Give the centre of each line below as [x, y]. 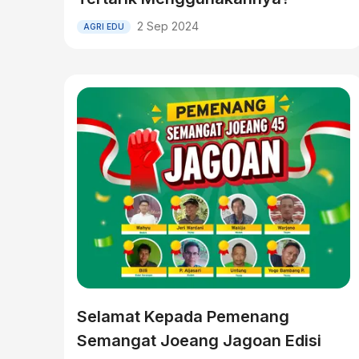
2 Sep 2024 [168, 26]
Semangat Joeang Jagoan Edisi [199, 341]
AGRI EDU [104, 26]
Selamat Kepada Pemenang [183, 317]
